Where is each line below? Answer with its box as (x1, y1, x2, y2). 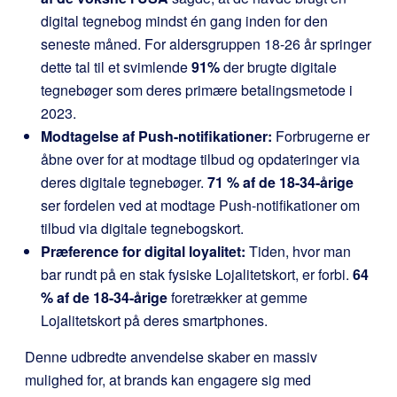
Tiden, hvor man (245, 241, 351, 261)
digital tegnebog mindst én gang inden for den (41, 11, 328, 31)
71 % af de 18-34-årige (207, 172, 354, 192)
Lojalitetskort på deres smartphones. (41, 310, 268, 331)
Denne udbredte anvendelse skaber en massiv (25, 346, 317, 367)
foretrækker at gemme (167, 287, 307, 307)
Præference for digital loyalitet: (41, 241, 245, 261)
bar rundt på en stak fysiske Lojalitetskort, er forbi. (41, 264, 353, 284)
